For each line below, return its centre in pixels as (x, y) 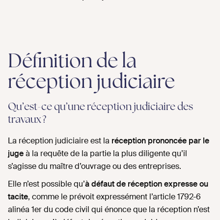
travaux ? (27, 120)
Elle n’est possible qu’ (46, 184)
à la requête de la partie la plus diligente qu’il (105, 154)
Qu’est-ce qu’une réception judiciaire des (100, 108)
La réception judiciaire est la (60, 141)
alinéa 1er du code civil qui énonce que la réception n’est (109, 210)
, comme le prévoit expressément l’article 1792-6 (114, 197)
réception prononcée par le (160, 141)
